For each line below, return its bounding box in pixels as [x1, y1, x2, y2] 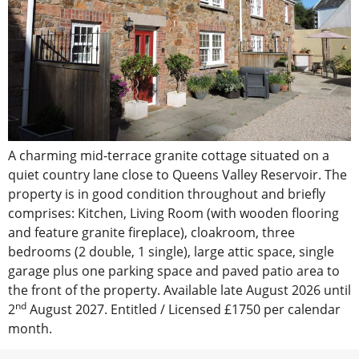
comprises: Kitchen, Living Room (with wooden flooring [8, 204, 339, 222]
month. [8, 319, 52, 337]
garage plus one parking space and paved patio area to [8, 261, 340, 280]
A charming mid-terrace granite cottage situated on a [8, 146, 329, 164]
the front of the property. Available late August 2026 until [8, 280, 351, 299]
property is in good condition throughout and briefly [8, 184, 325, 203]
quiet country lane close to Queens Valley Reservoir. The [8, 165, 347, 184]
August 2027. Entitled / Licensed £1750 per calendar [26, 300, 341, 318]
